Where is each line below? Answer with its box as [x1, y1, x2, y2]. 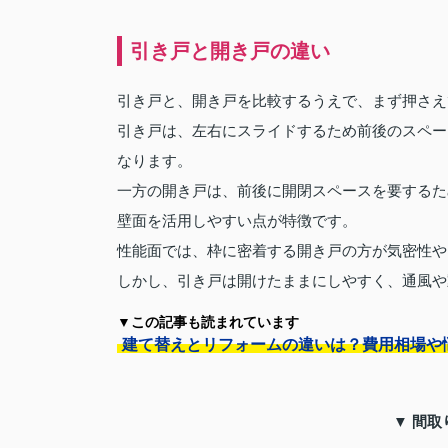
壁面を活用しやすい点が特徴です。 [117, 211, 357, 229]
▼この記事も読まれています [117, 313, 299, 330]
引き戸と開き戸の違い [130, 39, 330, 62]
